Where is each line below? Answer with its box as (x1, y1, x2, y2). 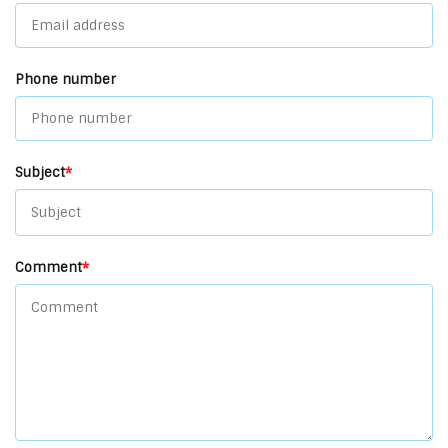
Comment (15, 259, 82, 276)
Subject (15, 164, 65, 181)
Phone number (15, 71, 116, 88)
